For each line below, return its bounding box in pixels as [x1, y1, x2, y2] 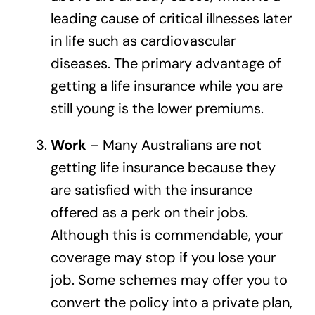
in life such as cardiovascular [50, 31, 236, 50]
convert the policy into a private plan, [50, 292, 292, 311]
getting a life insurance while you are [50, 76, 283, 95]
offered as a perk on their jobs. [50, 202, 248, 221]
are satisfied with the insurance [50, 180, 252, 199]
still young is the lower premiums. [50, 98, 264, 117]
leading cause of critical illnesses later [50, 8, 292, 27]
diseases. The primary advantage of [50, 53, 281, 72]
